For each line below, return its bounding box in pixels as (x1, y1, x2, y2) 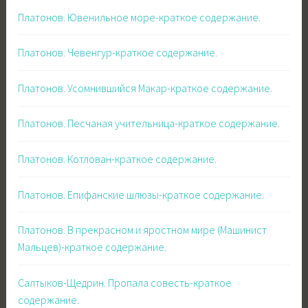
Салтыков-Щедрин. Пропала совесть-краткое (18, 275, 232, 289)
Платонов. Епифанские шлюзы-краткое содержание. (18, 187, 265, 201)
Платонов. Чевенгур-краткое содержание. (18, 45, 218, 60)
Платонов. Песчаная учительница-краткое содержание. (18, 116, 280, 131)
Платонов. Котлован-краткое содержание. (18, 151, 217, 166)
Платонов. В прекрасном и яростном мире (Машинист (18, 223, 267, 237)
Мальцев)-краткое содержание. (18, 240, 167, 254)
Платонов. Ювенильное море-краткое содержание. (18, 10, 261, 24)
